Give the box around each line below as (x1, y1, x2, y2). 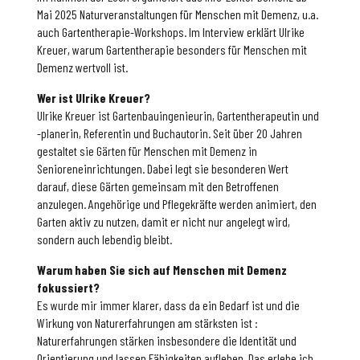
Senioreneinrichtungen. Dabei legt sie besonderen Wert (37, 161, 289, 177)
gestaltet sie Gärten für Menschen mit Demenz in (37, 143, 258, 159)
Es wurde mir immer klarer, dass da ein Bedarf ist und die (37, 297, 301, 313)
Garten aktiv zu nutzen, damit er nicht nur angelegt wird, (37, 214, 291, 230)
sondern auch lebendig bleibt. (37, 231, 173, 247)
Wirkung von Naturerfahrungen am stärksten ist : (37, 315, 259, 331)
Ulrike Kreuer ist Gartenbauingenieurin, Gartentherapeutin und (37, 108, 320, 124)
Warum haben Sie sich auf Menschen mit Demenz (37, 262, 288, 278)
